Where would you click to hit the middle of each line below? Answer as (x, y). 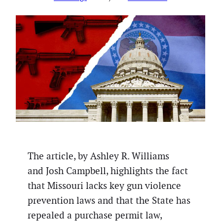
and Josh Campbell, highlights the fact (108, 171)
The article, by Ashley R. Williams (98, 156)
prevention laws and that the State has (109, 200)
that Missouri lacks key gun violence (104, 185)
